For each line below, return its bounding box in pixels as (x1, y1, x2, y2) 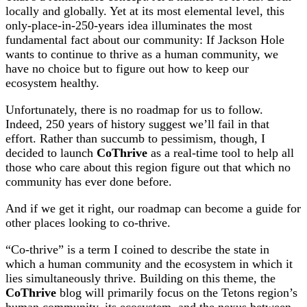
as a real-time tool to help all (147, 145, 294, 160)
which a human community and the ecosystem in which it (5, 256, 293, 271)
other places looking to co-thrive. (5, 215, 171, 230)
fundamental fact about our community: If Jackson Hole (5, 32, 284, 47)
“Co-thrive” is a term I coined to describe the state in (5, 242, 269, 256)
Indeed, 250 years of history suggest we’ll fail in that (5, 116, 269, 131)
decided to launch (5, 145, 97, 160)
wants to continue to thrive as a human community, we (5, 47, 278, 61)
